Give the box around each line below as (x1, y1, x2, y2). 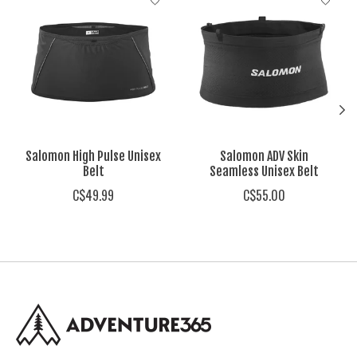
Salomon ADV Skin (219, 147, 308, 164)
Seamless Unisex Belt (209, 163, 319, 179)
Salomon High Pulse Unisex (25, 147, 161, 164)
